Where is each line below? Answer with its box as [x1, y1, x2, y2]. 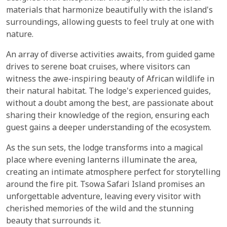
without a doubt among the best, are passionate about [6, 98, 213, 110]
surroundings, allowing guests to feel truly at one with [6, 17, 214, 29]
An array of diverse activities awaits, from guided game [6, 49, 215, 61]
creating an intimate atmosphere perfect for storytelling [6, 167, 220, 179]
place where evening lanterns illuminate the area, [6, 155, 197, 167]
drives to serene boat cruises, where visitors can [6, 61, 190, 73]
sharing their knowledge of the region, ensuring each [6, 110, 209, 122]
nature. [6, 29, 33, 41]
